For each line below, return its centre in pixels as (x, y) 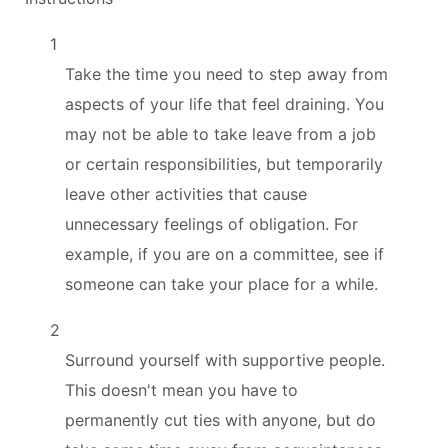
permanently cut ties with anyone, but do (220, 419)
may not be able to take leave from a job (220, 133)
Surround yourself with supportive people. (225, 359)
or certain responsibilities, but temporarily (224, 163)
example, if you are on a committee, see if (224, 253)
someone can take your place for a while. (221, 283)
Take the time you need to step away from (226, 73)
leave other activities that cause (186, 193)
